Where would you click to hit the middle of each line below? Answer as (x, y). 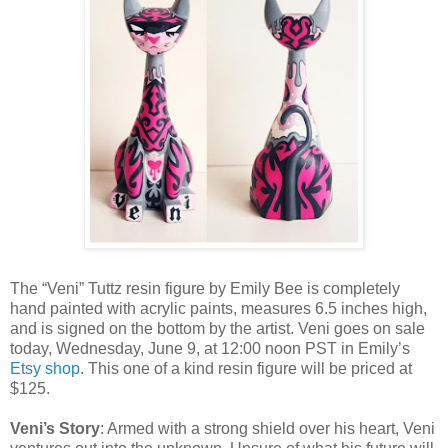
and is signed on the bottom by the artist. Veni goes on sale (217, 328)
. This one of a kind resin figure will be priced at (246, 368)
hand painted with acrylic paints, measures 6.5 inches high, (218, 308)
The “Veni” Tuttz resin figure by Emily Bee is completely (205, 288)
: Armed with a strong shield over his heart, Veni (267, 428)
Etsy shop (45, 368)
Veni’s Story (55, 428)
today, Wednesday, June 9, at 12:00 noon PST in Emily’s (210, 348)
